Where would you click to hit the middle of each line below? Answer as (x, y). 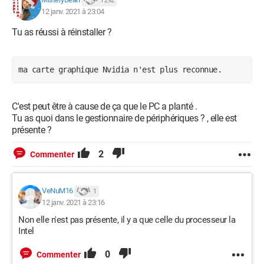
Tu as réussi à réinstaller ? (62, 32)
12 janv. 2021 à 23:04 (73, 11)
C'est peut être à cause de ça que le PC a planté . (104, 106)
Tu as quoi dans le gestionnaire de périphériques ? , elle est (124, 118)
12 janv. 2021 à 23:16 (73, 202)
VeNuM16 (57, 191)
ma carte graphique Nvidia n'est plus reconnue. (122, 69)
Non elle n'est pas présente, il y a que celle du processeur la (127, 220)
